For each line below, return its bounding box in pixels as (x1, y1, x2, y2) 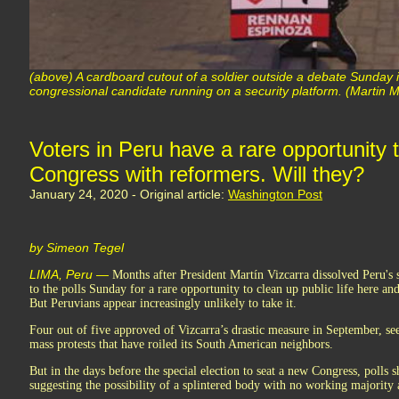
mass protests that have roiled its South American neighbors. (29, 338, 333, 351)
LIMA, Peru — (29, 267, 109, 281)
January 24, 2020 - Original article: (29, 187, 228, 201)
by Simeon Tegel (29, 240, 124, 255)
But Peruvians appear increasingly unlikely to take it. (29, 297, 297, 310)
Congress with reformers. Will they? (29, 162, 364, 186)
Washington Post (228, 187, 322, 201)
